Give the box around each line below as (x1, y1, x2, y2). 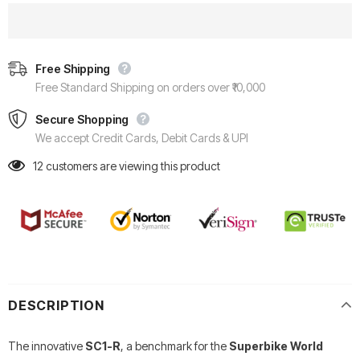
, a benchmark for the (121, 339, 229, 354)
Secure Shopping (35, 112, 129, 126)
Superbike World (229, 339, 323, 354)
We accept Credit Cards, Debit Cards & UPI (35, 130, 248, 145)
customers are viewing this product (46, 158, 220, 173)
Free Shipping (35, 61, 110, 76)
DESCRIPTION (8, 297, 104, 314)
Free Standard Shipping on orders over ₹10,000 (35, 80, 265, 94)
